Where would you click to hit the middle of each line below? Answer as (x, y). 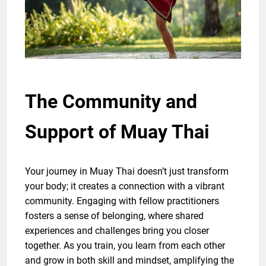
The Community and (111, 102)
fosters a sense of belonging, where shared (114, 216)
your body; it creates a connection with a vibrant (125, 186)
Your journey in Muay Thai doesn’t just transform (127, 172)
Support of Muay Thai (117, 132)
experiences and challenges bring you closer (117, 231)
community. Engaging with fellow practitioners (122, 201)
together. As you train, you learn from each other (125, 246)
